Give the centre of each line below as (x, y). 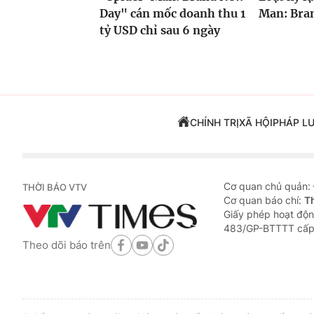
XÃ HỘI (255, 123)
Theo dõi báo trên (67, 245)
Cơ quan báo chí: (264, 200)
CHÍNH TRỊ (214, 123)
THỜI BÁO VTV (55, 187)
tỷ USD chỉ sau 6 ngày (160, 30)
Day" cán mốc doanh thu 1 (172, 14)
